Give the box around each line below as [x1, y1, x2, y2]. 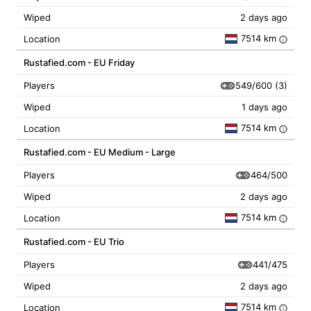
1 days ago [242, 101, 287, 112]
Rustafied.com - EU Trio [24, 236, 124, 247]
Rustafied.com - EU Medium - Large [24, 146, 176, 158]
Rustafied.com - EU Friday [24, 57, 135, 68]
